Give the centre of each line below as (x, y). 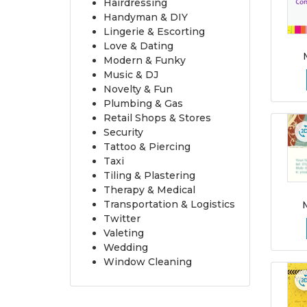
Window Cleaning (148, 261)
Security (123, 132)
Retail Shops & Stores (157, 118)
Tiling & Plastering (149, 175)
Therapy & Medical (149, 189)
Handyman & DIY (146, 17)
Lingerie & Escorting (154, 31)
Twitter (122, 218)
